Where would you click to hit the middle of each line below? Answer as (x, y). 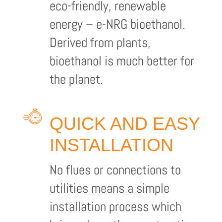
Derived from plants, (100, 42)
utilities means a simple (109, 188)
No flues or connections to (115, 170)
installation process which (115, 206)
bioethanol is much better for (122, 61)
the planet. (76, 79)
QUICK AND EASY (124, 124)
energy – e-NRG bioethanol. (117, 24)
